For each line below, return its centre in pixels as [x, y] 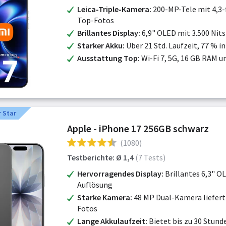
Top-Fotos [96, 20]
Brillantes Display [108, 33]
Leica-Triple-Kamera [113, 9]
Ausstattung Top [107, 58]
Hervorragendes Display [119, 174]
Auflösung [95, 185]
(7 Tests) [150, 157]
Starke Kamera [104, 197]
